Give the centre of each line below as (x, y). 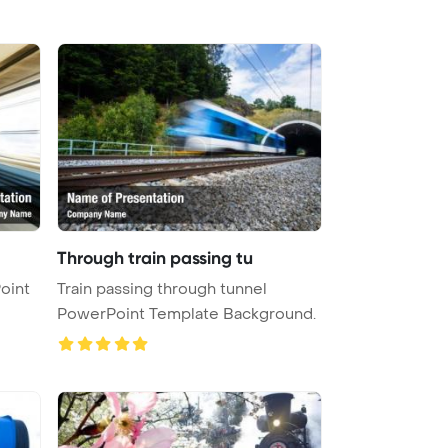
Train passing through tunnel (162, 288)
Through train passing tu (155, 257)
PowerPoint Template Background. (186, 313)
